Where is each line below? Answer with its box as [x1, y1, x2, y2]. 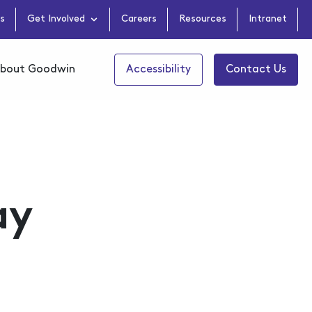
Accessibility [126, 63, 191, 75]
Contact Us [226, 63, 286, 75]
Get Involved [27, 14, 85, 24]
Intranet [249, 14, 287, 24]
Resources [179, 14, 226, 24]
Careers [121, 14, 157, 24]
